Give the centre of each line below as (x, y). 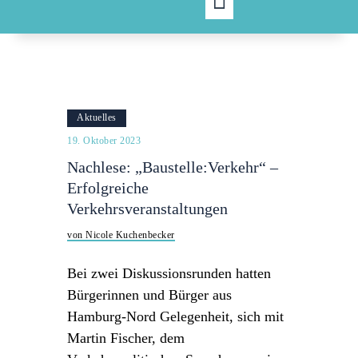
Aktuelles (97, 118)
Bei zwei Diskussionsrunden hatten (169, 274)
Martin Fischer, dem (126, 338)
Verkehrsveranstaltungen (147, 209)
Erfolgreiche (108, 188)
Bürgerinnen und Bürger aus (149, 295)
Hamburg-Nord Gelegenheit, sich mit (175, 317)
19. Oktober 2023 (104, 141)
